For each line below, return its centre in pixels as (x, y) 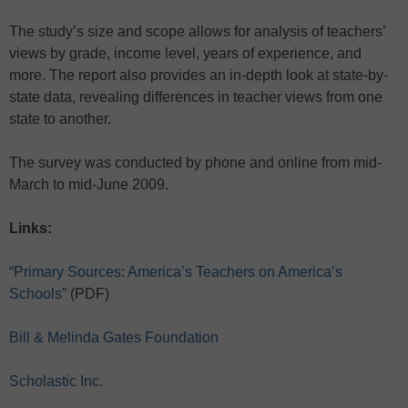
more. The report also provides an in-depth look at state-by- (199, 75)
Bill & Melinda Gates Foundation (114, 337)
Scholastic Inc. (56, 381)
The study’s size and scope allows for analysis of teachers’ (197, 31)
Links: (31, 228)
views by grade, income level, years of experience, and (185, 53)
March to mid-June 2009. (89, 184)
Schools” (38, 293)
